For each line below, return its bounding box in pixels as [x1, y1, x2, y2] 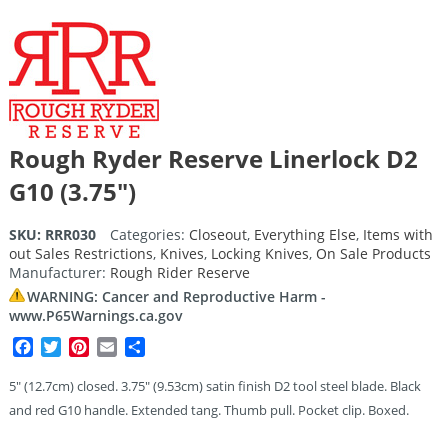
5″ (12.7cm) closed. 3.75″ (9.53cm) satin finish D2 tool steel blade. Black [8, 376, 421, 395]
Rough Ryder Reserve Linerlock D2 [8, 142, 418, 176]
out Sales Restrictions [8, 243, 153, 263]
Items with [362, 224, 433, 244]
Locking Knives [210, 243, 309, 263]
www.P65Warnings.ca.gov [8, 305, 183, 325]
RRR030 [44, 224, 96, 244]
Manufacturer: [8, 262, 110, 282]
